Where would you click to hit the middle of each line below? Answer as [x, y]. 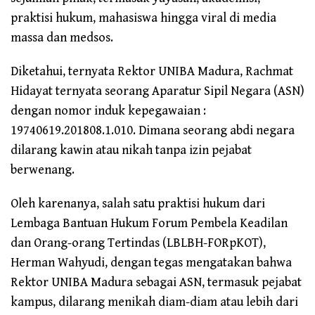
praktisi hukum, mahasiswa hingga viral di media [143, 18]
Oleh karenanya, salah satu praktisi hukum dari [138, 204]
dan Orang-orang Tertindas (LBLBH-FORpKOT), [138, 243]
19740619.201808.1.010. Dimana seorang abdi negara [153, 131]
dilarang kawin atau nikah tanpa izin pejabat [131, 150]
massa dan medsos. [62, 38]
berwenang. [43, 170]
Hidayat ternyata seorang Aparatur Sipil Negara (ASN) [157, 91]
